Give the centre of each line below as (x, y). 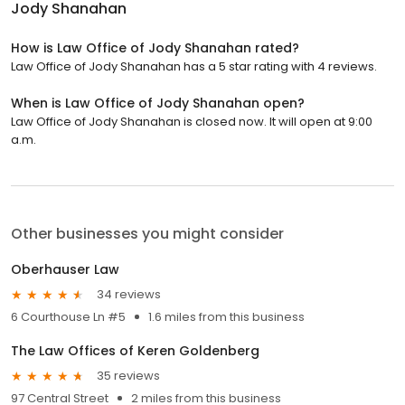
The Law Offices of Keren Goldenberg (135, 350)
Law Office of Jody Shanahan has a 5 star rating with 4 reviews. (194, 66)
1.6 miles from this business (226, 316)
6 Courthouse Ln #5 (68, 316)
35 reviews (128, 376)
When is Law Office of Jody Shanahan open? (158, 103)
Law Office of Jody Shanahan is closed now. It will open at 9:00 (192, 121)
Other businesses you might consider (147, 233)
